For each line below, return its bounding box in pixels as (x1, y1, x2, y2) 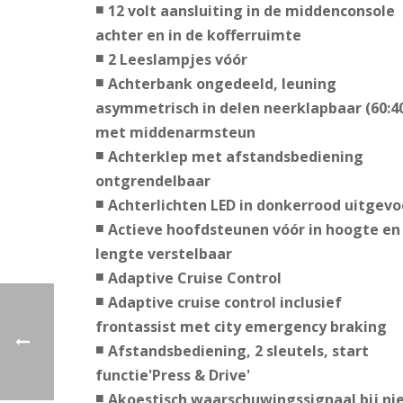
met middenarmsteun (94, 122, 255, 143)
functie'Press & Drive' (94, 365, 250, 386)
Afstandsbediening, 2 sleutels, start (107, 341, 369, 362)
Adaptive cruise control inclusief (107, 292, 342, 313)
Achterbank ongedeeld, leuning (107, 74, 336, 94)
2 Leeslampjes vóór (107, 49, 247, 70)
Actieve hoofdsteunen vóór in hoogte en (107, 219, 400, 240)
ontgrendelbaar (94, 171, 210, 192)
